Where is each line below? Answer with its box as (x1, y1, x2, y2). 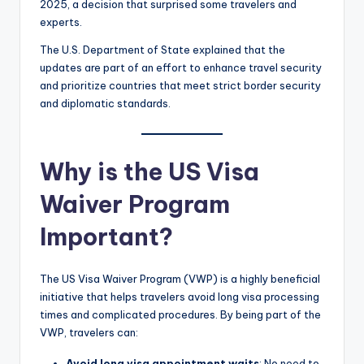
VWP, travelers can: (40, 325, 138, 339)
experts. (40, 15, 82, 29)
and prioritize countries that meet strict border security (40, 79, 321, 93)
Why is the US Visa (40, 156, 259, 187)
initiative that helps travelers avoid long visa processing (40, 289, 319, 303)
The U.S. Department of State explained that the (40, 43, 285, 57)
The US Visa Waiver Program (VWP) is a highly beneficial (40, 271, 320, 285)
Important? (40, 221, 173, 252)
